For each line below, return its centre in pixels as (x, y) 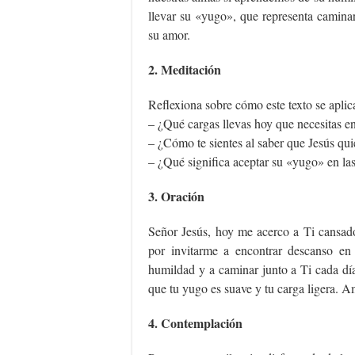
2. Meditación (185, 69)
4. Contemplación (195, 323)
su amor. (169, 34)
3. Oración (176, 196)
